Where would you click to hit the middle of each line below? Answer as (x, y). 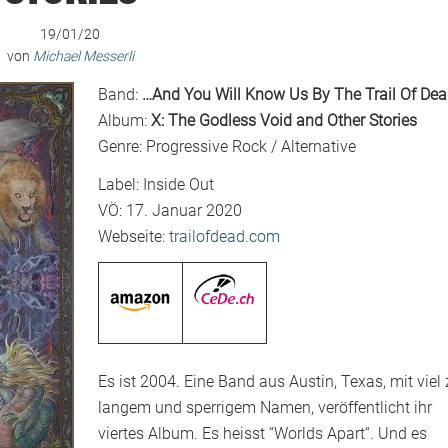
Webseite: (133, 236)
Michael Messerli (83, 55)
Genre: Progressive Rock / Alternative (227, 146)
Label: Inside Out (156, 184)
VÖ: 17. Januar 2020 (170, 210)
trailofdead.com (224, 236)
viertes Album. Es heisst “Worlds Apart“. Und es (262, 433)
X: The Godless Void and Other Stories (284, 120)
